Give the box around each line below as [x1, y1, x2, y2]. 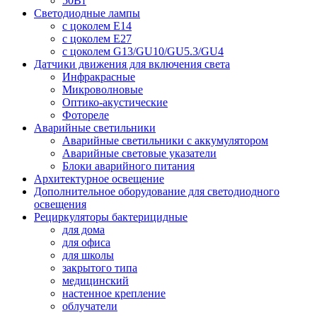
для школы [62, 249, 114, 262]
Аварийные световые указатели [62, 147, 217, 160]
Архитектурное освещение [34, 173, 164, 185]
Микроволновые [62, 83, 143, 96]
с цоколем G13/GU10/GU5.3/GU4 [62, 45, 224, 58]
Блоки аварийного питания [62, 160, 195, 173]
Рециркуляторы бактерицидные [34, 211, 188, 224]
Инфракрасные [62, 71, 135, 83]
